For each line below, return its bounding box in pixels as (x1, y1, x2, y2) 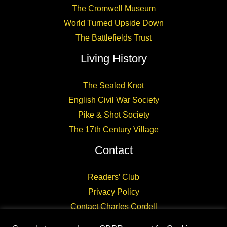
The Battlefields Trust (75, 33, 152, 42)
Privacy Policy (88, 187, 139, 196)
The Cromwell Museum (71, 4, 156, 13)
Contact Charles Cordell (70, 202, 157, 211)
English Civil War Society (68, 96, 159, 104)
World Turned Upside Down (63, 19, 164, 27)
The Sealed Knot (83, 81, 144, 90)
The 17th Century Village (68, 125, 159, 134)
